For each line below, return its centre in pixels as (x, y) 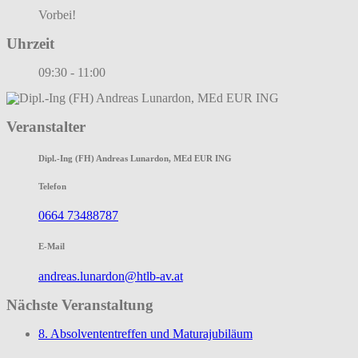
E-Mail (52, 247)
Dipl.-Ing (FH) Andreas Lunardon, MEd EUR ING (135, 158)
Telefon (52, 186)
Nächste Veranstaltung (80, 305)
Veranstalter (46, 126)
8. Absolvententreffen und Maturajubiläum (145, 333)
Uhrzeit (30, 44)
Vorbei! (57, 15)
